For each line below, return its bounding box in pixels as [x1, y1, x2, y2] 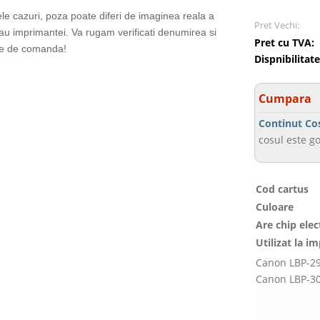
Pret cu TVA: [254, 36, 315, 49]
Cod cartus [256, 182, 309, 196]
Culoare [256, 200, 294, 214]
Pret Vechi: [254, 19, 300, 31]
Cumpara [259, 91, 312, 106]
